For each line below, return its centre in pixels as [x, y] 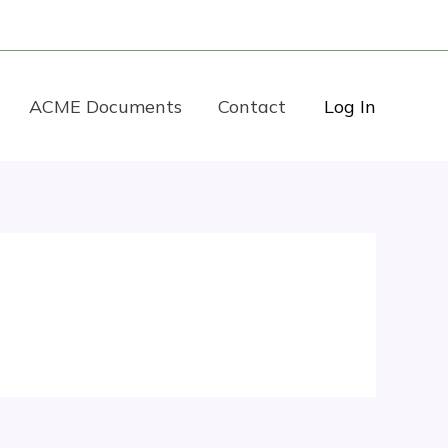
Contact [252, 106]
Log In [350, 106]
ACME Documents [105, 106]
